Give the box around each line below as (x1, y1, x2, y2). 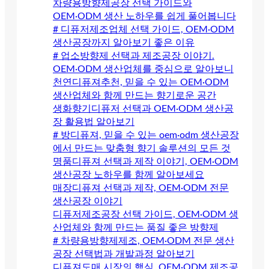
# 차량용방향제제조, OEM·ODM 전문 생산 (53, 235, 234, 246)
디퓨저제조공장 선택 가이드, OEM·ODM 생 (53, 209, 238, 219)
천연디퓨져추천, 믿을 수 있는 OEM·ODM (53, 77, 229, 87)
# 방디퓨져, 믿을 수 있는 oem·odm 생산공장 (53, 130, 239, 140)
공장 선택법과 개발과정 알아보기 (53, 249, 195, 259)
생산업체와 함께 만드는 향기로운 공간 (53, 90, 216, 100)
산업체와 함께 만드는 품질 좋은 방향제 (53, 222, 219, 232)
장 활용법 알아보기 (53, 116, 134, 127)
